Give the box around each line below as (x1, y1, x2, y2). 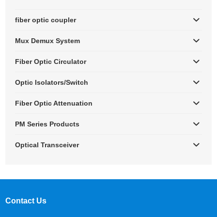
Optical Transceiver (15, 140, 79, 149)
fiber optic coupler (15, 15, 77, 24)
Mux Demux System (15, 36, 80, 45)
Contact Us (5, 196, 47, 205)
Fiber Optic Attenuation (15, 99, 93, 107)
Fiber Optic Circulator (15, 57, 87, 65)
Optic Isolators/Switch (15, 78, 89, 86)
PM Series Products (15, 120, 80, 128)
